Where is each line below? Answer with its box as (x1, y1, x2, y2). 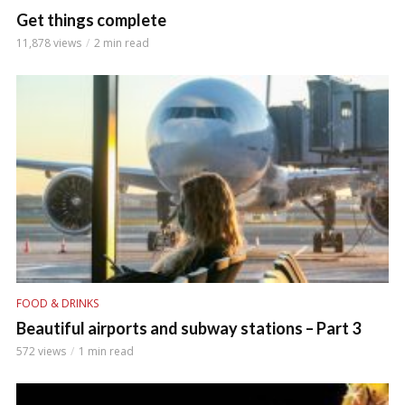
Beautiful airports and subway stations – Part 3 (16, 317, 361, 338)
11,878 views (16, 34, 81, 51)
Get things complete (16, 9, 166, 30)
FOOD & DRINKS (16, 295, 99, 311)
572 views (16, 343, 66, 359)
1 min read (79, 343, 134, 359)
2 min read (94, 34, 149, 51)
